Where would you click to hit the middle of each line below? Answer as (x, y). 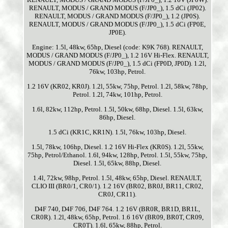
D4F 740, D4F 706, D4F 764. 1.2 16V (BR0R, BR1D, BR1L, (118, 209)
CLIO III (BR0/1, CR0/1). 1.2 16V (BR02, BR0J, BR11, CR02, (118, 186)
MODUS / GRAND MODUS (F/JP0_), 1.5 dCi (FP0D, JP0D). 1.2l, (118, 64)
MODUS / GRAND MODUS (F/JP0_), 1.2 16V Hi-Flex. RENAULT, (117, 55)
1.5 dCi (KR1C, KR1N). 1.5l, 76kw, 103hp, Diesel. (118, 132)
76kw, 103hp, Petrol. (118, 72)
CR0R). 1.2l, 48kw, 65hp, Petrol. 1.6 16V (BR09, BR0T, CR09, (118, 217)
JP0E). (117, 33)
